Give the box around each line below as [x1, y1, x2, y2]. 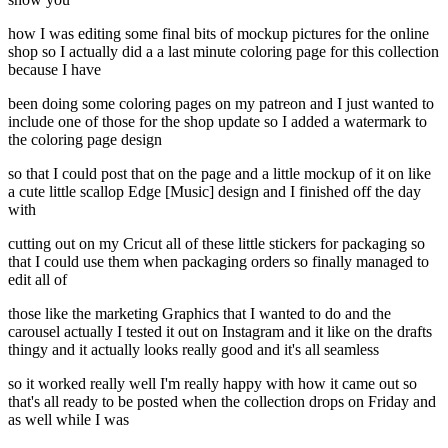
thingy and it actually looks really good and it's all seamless [8, 341, 379, 359]
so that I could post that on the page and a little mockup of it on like [8, 165, 431, 183]
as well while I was [8, 411, 129, 429]
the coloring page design [8, 131, 162, 149]
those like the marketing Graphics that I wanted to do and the [8, 305, 391, 323]
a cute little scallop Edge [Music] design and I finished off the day [8, 183, 421, 201]
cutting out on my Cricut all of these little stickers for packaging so [8, 235, 425, 253]
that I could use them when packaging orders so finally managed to [8, 253, 429, 271]
